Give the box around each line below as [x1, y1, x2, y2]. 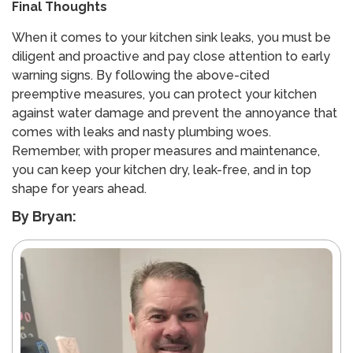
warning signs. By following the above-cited [12, 67, 269, 83]
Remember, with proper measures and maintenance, [12, 143, 320, 158]
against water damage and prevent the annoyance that [12, 105, 337, 121]
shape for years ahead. [12, 180, 147, 196]
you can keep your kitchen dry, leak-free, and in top [12, 162, 311, 177]
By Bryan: [12, 208, 76, 225]
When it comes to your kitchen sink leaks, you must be [12, 29, 331, 45]
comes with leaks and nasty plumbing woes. [12, 124, 271, 139]
